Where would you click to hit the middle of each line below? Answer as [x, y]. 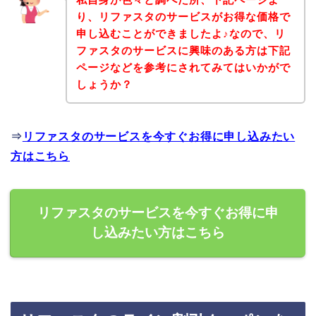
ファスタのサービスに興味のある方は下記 [183, 50]
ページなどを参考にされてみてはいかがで [183, 67]
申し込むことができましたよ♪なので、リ [181, 33]
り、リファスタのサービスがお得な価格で [183, 16]
